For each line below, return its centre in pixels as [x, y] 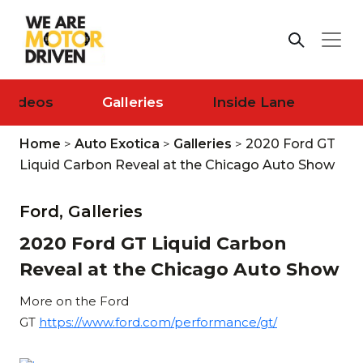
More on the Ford [74, 301]
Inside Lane [254, 102]
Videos [29, 102]
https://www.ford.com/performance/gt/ [158, 322]
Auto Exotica [117, 143]
